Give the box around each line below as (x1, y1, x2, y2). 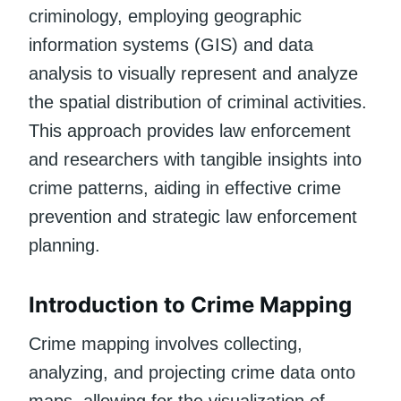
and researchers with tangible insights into (29, 149, 362, 169)
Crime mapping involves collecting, (29, 333, 303, 354)
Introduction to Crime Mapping (29, 291, 352, 318)
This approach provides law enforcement (29, 120, 351, 141)
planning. (29, 235, 100, 255)
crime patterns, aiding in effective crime (29, 177, 341, 198)
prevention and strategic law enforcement (29, 206, 357, 226)
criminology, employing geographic (29, 5, 302, 26)
